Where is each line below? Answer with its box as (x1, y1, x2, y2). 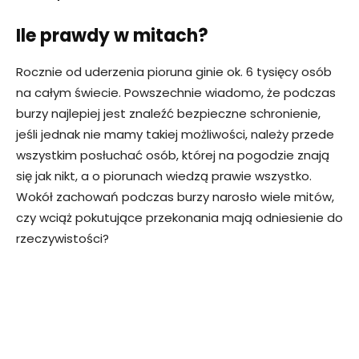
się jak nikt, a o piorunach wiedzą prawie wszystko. (16, 167, 312, 185)
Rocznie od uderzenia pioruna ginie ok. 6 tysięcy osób (16, 63, 332, 81)
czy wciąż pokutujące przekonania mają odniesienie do (16, 209, 343, 227)
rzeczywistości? (16, 230, 109, 248)
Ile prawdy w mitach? (16, 23, 208, 49)
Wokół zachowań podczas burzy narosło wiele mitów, (16, 188, 334, 206)
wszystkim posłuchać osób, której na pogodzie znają (16, 147, 329, 164)
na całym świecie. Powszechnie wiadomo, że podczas (16, 84, 336, 102)
